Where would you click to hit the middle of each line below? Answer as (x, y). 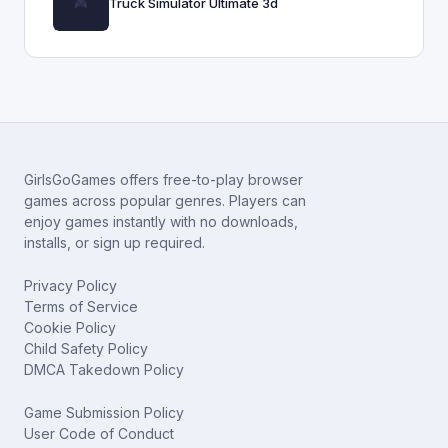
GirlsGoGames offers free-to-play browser (163, 179)
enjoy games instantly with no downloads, (161, 221)
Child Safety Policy (86, 348)
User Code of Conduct (99, 433)
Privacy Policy (70, 285)
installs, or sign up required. (114, 242)
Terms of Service (81, 306)
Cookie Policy (70, 327)
